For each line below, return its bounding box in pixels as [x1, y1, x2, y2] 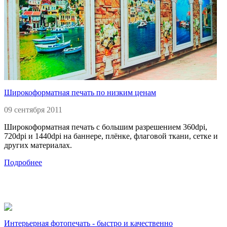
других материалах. [4, 140, 72, 149]
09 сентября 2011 [4, 105, 62, 114]
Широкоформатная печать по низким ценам [4, 88, 156, 97]
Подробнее [4, 158, 42, 167]
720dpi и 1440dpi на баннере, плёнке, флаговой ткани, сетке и [4, 131, 218, 140]
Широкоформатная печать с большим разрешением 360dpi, [4, 122, 207, 131]
